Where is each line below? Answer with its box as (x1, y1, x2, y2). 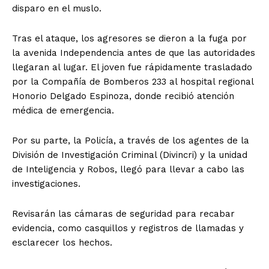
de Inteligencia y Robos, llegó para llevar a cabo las (12, 163, 244, 175)
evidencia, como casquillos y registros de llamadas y (12, 222, 244, 234)
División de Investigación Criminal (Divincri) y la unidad (12, 149, 247, 160)
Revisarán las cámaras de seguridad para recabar (12, 208, 235, 219)
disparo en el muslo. (12, 2, 101, 14)
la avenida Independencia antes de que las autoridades (12, 47, 255, 58)
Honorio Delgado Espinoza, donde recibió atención (12, 90, 234, 101)
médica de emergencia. (12, 104, 114, 116)
